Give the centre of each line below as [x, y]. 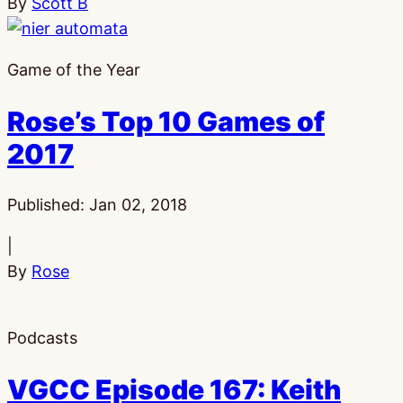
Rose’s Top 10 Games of [166, 122]
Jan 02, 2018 [138, 205]
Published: [48, 205]
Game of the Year [74, 70]
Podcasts [42, 338]
